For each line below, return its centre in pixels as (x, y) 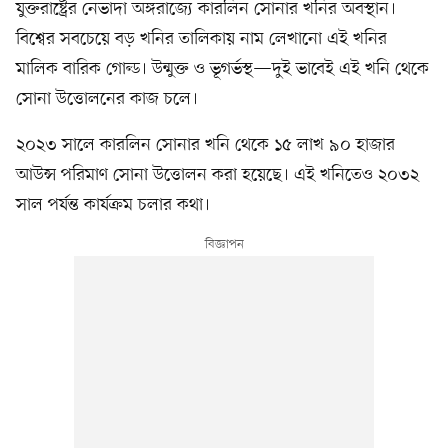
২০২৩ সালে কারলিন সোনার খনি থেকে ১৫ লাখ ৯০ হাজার (205, 144)
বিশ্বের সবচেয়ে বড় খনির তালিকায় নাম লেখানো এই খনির (201, 38)
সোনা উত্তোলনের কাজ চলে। (107, 98)
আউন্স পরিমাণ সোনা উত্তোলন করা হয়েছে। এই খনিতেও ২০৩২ (217, 174)
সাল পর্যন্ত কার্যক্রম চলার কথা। (113, 204)
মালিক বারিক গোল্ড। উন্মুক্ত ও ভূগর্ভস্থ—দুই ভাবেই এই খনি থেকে (222, 68)
